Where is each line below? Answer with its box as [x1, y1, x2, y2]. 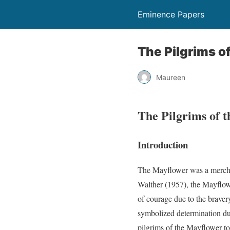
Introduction [138, 137, 188, 151]
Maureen [156, 72, 185, 82]
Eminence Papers [138, 9, 204, 20]
